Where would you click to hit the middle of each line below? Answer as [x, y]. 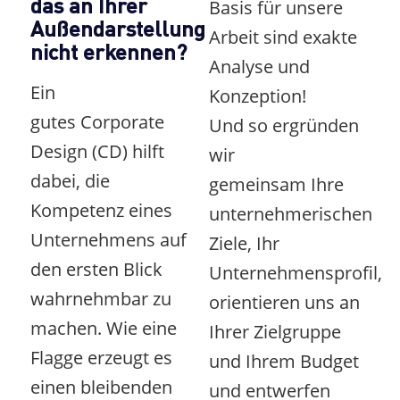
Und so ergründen [283, 125]
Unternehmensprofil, [295, 273]
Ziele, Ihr [244, 243]
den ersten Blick [96, 269]
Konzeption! [257, 96]
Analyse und [259, 67]
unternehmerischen [290, 214]
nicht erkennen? [108, 51]
